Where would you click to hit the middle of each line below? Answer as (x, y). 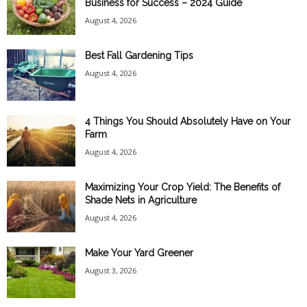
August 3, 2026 (111, 270)
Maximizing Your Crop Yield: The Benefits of (183, 187)
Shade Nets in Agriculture (141, 200)
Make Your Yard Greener (139, 253)
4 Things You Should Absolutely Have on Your (188, 121)
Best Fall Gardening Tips (139, 55)
